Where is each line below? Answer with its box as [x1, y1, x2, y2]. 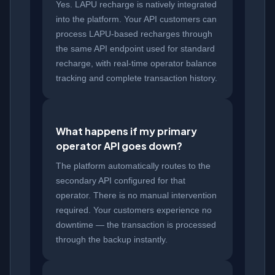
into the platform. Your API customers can [56, 14, 217, 24]
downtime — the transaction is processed [56, 219, 216, 230]
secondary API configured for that [56, 175, 185, 185]
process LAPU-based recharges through [56, 28, 212, 39]
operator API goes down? [56, 139, 182, 152]
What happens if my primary [56, 124, 197, 137]
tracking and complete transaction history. [56, 72, 217, 83]
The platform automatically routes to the [56, 160, 211, 171]
